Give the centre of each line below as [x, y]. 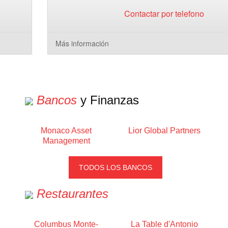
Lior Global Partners [164, 131]
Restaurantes [73, 194]
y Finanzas [108, 100]
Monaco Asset [66, 131]
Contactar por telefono [164, 13]
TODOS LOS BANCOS [115, 167]
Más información [82, 43]
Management [66, 141]
